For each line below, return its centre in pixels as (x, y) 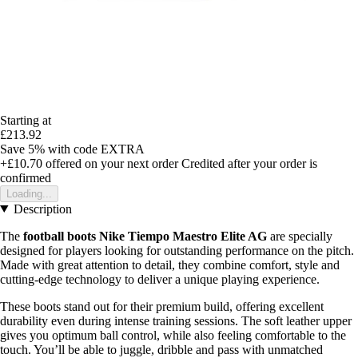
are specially (300, 236)
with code (74, 149)
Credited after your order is (249, 163)
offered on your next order (110, 163)
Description (42, 209)
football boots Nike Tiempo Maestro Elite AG (145, 236)
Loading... (29, 193)
